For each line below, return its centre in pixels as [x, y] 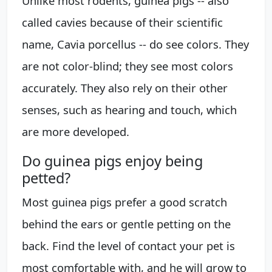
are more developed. [76, 131]
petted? [46, 178]
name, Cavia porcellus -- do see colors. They [135, 44]
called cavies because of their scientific [122, 22]
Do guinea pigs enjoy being [112, 161]
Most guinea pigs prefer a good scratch [124, 202]
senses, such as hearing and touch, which [129, 109]
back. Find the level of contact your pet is [128, 245]
